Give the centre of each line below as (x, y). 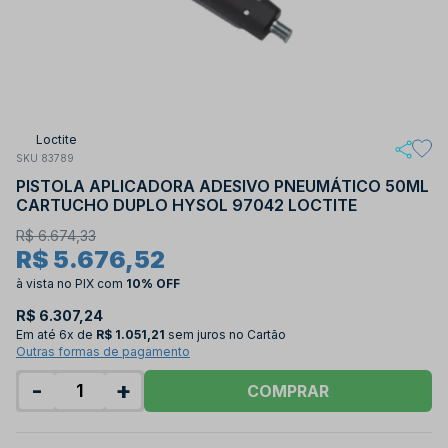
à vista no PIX (56, 283)
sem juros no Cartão (227, 334)
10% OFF (153, 283)
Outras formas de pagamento (103, 351)
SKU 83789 (45, 158)
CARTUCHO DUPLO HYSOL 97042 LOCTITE (186, 204)
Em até (36, 334)
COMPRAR (288, 390)
